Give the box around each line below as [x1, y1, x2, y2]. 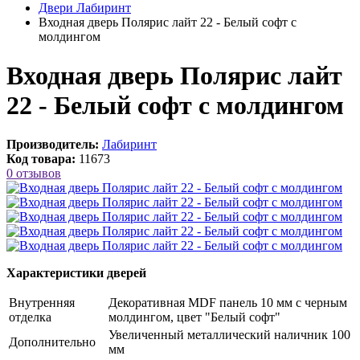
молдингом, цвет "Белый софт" [108, 310, 280, 325]
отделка [9, 310, 51, 325]
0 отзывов [6, 166, 61, 181]
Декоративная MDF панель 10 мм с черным [108, 296, 347, 310]
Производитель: [6, 137, 99, 152]
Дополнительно [9, 335, 96, 350]
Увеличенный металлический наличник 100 [108, 328, 350, 342]
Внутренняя [9, 296, 75, 310]
